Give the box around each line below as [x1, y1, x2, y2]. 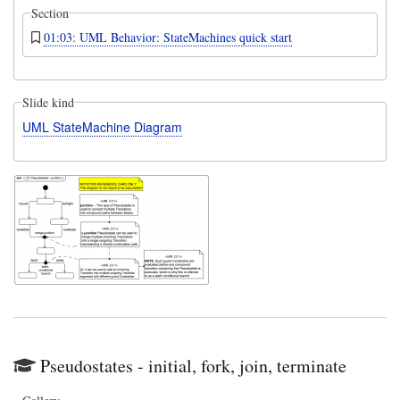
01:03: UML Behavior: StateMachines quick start [44, 28, 292, 46]
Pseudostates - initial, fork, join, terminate [40, 353, 346, 378]
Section [30, 4, 69, 21]
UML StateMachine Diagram [21, 117, 182, 136]
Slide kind [21, 93, 74, 111]
